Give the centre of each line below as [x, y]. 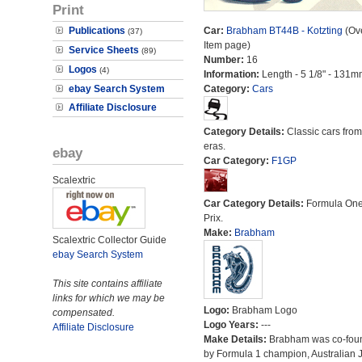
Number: [225, 60]
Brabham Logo [264, 310]
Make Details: [236, 339]
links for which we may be [109, 298]
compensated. [84, 313]
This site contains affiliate [107, 284]
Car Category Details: [255, 204]
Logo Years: [232, 325]
